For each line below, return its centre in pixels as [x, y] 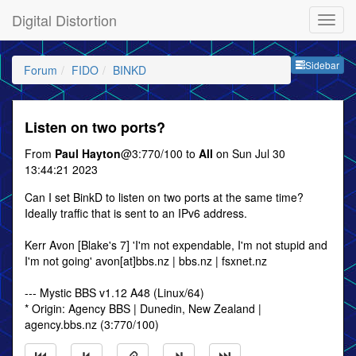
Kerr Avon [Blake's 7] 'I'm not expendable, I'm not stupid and [176, 245]
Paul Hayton [88, 153]
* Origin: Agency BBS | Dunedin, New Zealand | [143, 308]
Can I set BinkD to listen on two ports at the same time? [164, 197]
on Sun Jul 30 [249, 153]
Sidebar [322, 65]
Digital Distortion [64, 20]
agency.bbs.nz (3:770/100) [92, 324]
